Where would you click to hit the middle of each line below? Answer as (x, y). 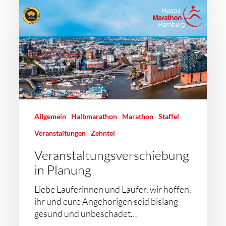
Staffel (169, 116)
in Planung (63, 170)
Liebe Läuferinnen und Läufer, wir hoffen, (113, 189)
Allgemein (50, 116)
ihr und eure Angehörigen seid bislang (106, 201)
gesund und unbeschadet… (86, 213)
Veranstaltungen (60, 133)
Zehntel (103, 133)
